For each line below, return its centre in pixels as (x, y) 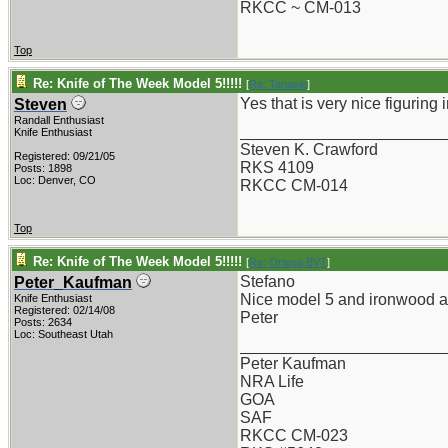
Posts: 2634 (43, 322)
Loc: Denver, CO (55, 180)
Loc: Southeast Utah (63, 334)
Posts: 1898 (43, 168)
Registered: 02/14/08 (64, 310)
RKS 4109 (277, 167)
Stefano (267, 281)
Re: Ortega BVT (288, 262)
